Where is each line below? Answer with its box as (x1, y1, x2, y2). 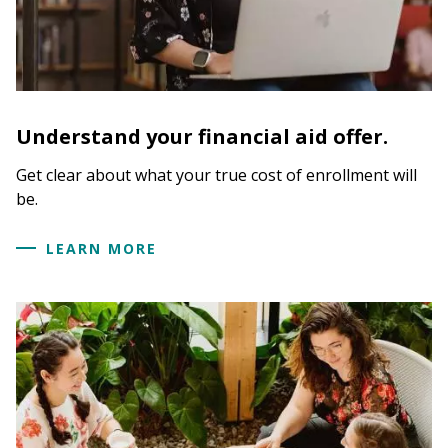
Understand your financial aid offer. (16, 122, 388, 150)
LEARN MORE (46, 238, 157, 258)
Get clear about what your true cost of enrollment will (16, 163, 417, 186)
